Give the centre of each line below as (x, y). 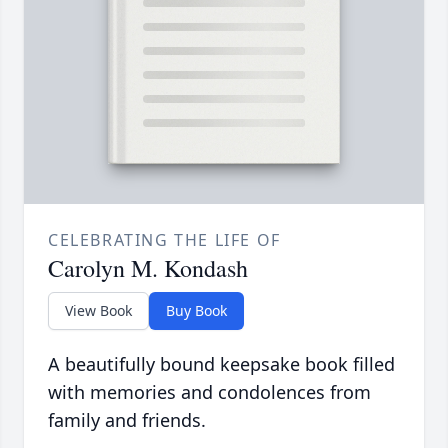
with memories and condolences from (209, 392)
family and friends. (127, 420)
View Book (98, 311)
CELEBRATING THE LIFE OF (164, 240)
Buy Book (196, 311)
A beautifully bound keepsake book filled (221, 364)
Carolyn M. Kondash (148, 268)
